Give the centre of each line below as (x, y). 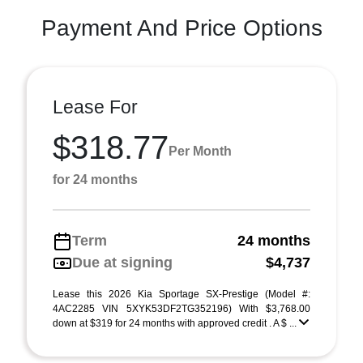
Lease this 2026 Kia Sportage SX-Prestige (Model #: (181, 294)
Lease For (95, 107)
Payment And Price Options (181, 28)
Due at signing (122, 263)
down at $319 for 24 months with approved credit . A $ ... (176, 323)
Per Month (200, 151)
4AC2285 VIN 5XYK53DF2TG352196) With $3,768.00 (181, 309)
